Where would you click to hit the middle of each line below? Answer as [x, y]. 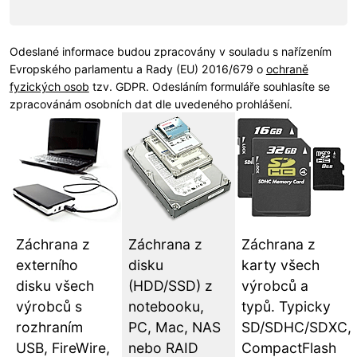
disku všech [55, 286]
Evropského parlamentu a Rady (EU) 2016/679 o [137, 69]
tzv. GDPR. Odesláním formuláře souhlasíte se [209, 86]
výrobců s [49, 306]
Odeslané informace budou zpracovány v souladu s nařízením [170, 51]
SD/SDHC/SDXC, [296, 327]
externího [47, 265]
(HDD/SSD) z [171, 286]
